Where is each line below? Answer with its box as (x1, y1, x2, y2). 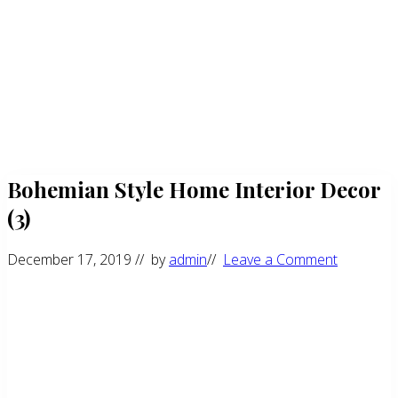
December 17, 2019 (7, 249, 131, 269)
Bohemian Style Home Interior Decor (7, 174, 380, 203)
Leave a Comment (223, 249, 338, 269)
